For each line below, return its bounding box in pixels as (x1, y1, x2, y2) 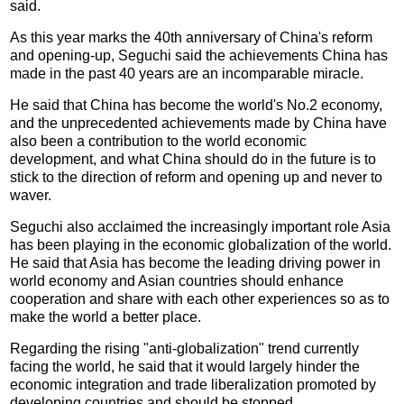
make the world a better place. (10, 308, 202, 325)
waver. (10, 187, 52, 203)
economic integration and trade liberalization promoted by (10, 376, 377, 392)
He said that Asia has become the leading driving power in (10, 254, 381, 271)
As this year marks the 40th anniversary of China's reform (10, 29, 373, 45)
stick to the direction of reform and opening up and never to (10, 169, 383, 185)
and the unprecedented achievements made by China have (10, 115, 388, 131)
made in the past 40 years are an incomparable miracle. (10, 65, 364, 81)
